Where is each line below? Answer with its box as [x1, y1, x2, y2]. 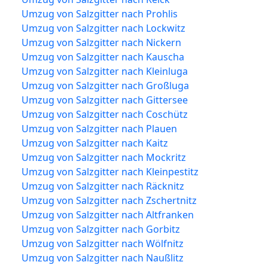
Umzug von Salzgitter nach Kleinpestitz [22, 165, 199, 178]
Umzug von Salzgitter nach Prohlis [22, 7, 178, 20]
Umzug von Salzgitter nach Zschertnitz [22, 193, 197, 207]
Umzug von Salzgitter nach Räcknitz [22, 179, 184, 193]
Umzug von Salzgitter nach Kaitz [22, 136, 168, 150]
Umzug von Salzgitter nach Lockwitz [22, 21, 185, 35]
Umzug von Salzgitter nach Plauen [22, 121, 177, 135]
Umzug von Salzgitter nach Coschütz [22, 107, 188, 121]
